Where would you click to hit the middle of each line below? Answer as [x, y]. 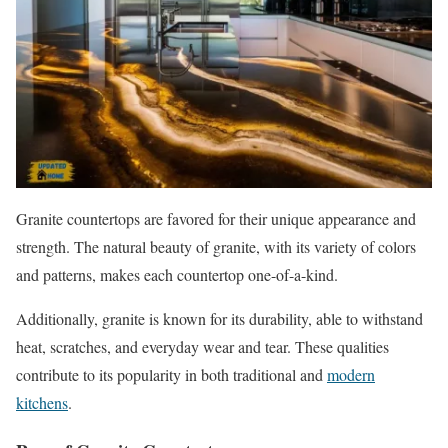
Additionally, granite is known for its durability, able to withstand [219, 318]
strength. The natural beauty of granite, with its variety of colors [216, 246]
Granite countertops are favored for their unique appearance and [216, 218]
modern [351, 374]
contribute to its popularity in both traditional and [171, 374]
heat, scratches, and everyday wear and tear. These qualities [202, 346]
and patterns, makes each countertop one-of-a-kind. [177, 274]
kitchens [42, 402]
